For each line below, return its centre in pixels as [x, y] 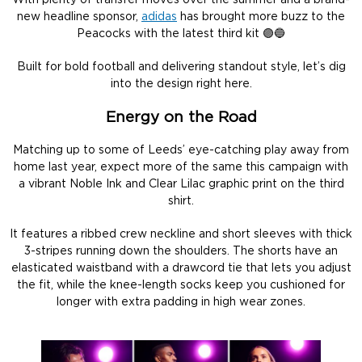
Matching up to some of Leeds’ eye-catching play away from [181, 150]
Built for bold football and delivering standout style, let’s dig [181, 67]
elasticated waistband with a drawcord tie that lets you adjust [181, 268]
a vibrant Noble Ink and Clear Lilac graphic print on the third [181, 184]
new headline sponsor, [79, 17]
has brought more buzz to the [261, 17]
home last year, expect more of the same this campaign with [181, 167]
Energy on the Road [181, 118]
